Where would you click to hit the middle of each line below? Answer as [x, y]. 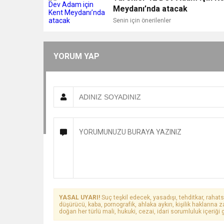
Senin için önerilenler [142, 20]
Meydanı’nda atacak [150, 9]
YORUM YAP [76, 56]
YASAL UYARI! [79, 197]
